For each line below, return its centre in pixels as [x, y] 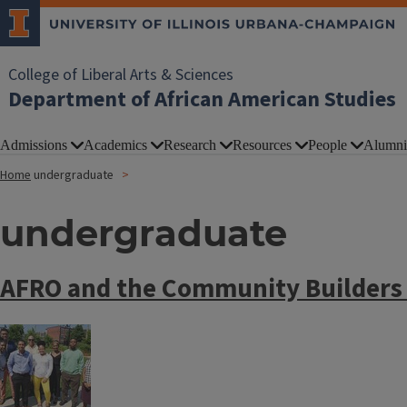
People [328, 145]
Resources [262, 145]
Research [190, 145]
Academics [115, 145]
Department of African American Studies [202, 99]
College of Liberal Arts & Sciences [121, 75]
